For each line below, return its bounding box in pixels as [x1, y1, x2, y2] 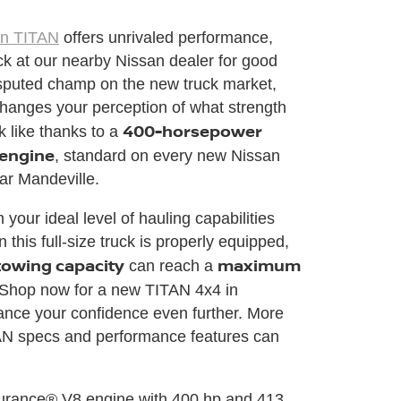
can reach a [124, 257, 218, 276]
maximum [217, 254, 301, 277]
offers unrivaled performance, [58, 29, 273, 47]
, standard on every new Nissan [54, 147, 280, 166]
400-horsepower [122, 120, 262, 142]
